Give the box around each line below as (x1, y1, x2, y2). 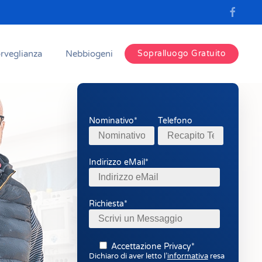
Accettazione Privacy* (111, 241, 195, 251)
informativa (167, 251, 208, 261)
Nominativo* (88, 115, 137, 126)
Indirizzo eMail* (88, 157, 149, 167)
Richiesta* (88, 198, 127, 209)
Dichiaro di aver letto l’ (88, 251, 167, 261)
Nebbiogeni (65, 49, 113, 59)
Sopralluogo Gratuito (137, 49, 226, 58)
